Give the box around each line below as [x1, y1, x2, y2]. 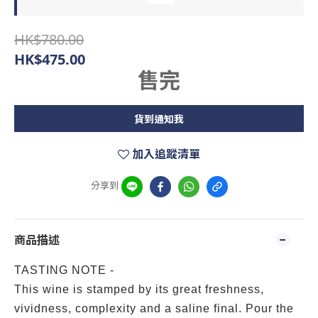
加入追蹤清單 [132, 146, 200, 162]
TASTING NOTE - [14, 264, 118, 276]
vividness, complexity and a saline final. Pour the [14, 302, 294, 314]
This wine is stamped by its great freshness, [14, 283, 264, 295]
